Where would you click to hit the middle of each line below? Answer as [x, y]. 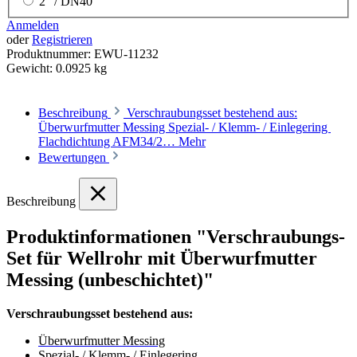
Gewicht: [31, 69]
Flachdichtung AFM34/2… [108, 142]
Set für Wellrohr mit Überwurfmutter [162, 259]
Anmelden [33, 25]
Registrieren [62, 40]
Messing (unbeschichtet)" [110, 280]
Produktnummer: [50, 54]
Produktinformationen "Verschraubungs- [176, 237]
